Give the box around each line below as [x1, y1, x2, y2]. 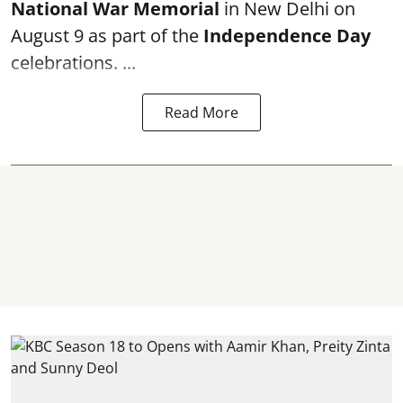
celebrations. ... [11, 50, 136, 75]
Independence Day [203, 23, 371, 48]
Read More [165, 103, 238, 122]
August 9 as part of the [11, 23, 203, 48]
